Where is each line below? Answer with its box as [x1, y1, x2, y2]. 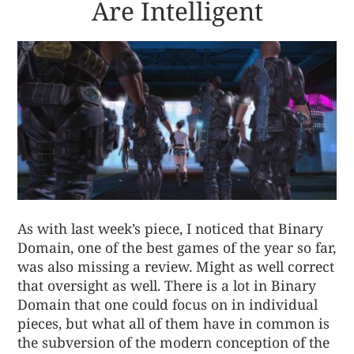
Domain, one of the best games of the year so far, [17, 237, 337, 257]
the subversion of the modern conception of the [17, 332, 330, 352]
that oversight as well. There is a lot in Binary [17, 275, 317, 295]
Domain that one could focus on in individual [17, 294, 318, 314]
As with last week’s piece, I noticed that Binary [17, 218, 324, 238]
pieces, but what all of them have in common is [17, 313, 330, 333]
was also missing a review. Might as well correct [17, 256, 335, 276]
